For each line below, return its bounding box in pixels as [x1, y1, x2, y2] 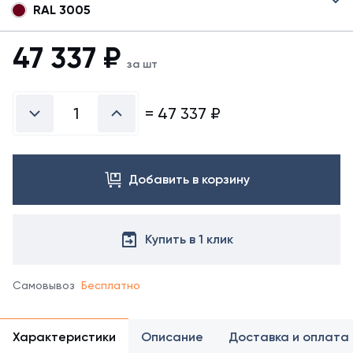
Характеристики [13, 329, 116, 344]
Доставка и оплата [229, 329, 349, 344]
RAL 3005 [33, 2, 91, 17]
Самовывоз [13, 279, 75, 292]
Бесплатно [81, 279, 140, 292]
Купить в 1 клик [145, 232, 233, 247]
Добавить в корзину [128, 172, 250, 187]
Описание [141, 329, 203, 344]
